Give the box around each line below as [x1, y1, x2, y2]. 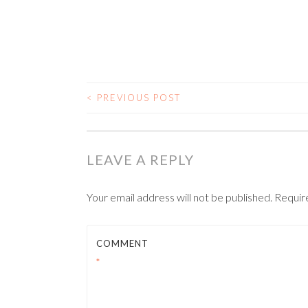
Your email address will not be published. [87, 190, 272, 203]
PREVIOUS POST [93, 92, 181, 103]
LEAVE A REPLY [87, 151, 194, 168]
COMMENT [96, 238, 148, 249]
